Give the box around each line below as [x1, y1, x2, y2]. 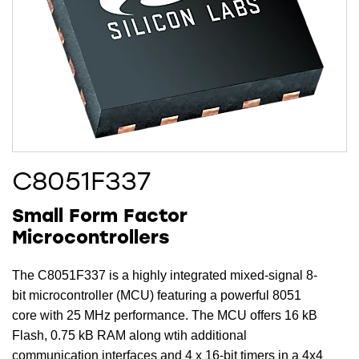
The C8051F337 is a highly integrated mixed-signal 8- [12, 268, 317, 283]
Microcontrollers [12, 230, 170, 248]
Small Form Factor [12, 208, 188, 227]
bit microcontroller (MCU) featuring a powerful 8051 [12, 288, 301, 303]
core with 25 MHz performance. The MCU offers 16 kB [12, 309, 317, 323]
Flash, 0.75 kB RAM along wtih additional [12, 329, 247, 343]
